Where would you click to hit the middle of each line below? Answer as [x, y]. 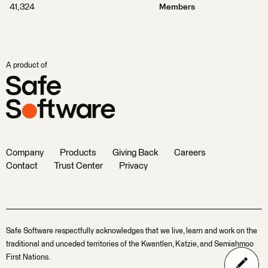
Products [78, 153]
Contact [22, 166]
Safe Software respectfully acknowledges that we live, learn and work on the [132, 231]
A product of [27, 66]
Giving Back [135, 153]
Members [177, 7]
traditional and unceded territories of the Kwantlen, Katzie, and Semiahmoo [130, 244]
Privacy [133, 166]
